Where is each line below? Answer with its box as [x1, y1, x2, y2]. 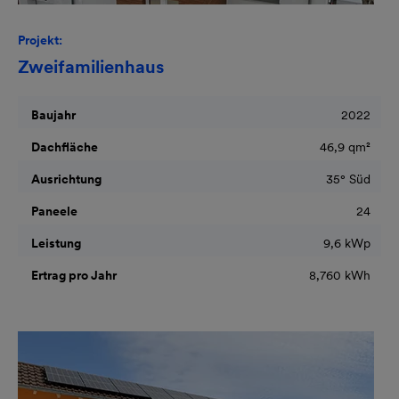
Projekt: [18, 32, 62, 47]
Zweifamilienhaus [18, 55, 164, 77]
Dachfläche [28, 139, 98, 154]
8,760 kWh [309, 267, 370, 282]
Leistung [28, 235, 81, 250]
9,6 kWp [323, 235, 370, 250]
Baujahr [28, 107, 76, 122]
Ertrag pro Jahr [28, 267, 117, 282]
